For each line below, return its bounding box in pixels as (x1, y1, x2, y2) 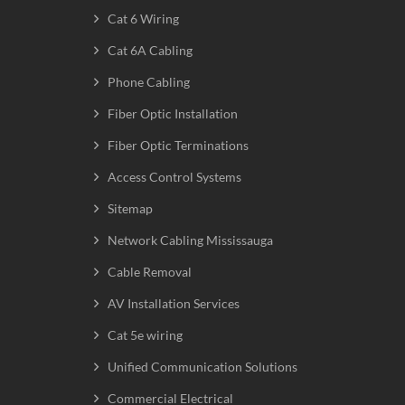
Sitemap (108, 201, 153, 217)
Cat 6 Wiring (108, 11, 179, 27)
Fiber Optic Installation (108, 106, 238, 122)
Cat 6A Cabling (108, 42, 193, 59)
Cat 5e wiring (108, 327, 183, 344)
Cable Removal (108, 264, 192, 280)
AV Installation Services (108, 296, 240, 312)
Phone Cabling (108, 74, 190, 90)
